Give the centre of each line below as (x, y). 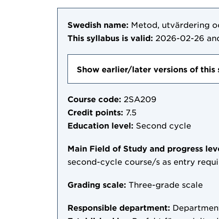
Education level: (100, 125)
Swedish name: (98, 24)
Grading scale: (97, 185)
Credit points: (95, 112)
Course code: (94, 99)
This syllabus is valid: (110, 38)
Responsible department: (119, 208)
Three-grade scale (166, 185)
